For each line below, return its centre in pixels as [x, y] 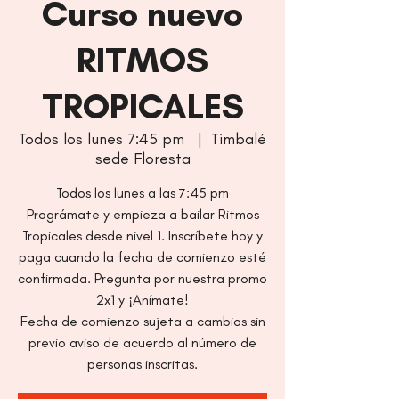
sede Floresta [142, 159]
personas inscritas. [142, 364]
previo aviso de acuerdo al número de [142, 342]
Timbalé [239, 139]
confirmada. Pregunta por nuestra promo [142, 278]
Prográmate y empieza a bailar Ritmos [142, 214]
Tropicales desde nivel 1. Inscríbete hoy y [142, 236]
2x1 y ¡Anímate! [142, 300]
